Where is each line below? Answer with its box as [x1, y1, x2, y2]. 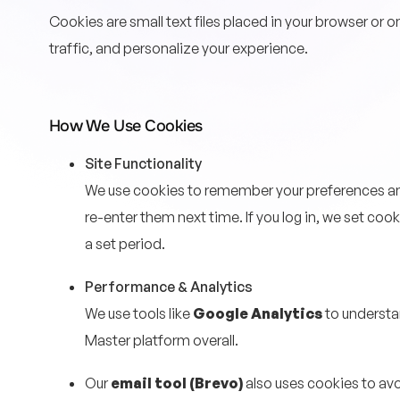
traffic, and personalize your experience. [48, 39, 308, 58]
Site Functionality [84, 154, 202, 172]
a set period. [84, 234, 165, 253]
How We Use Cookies [48, 115, 203, 136]
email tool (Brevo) [110, 373, 243, 392]
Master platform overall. [84, 330, 238, 349]
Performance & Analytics [84, 277, 253, 296]
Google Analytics [192, 304, 322, 322]
